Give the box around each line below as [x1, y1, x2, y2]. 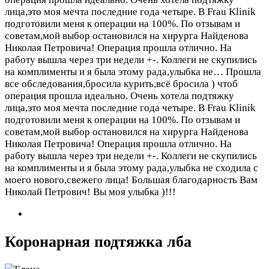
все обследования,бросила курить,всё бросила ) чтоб [5, 77, 238, 89]
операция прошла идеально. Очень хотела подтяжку [5, 89, 234, 101]
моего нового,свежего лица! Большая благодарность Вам [5, 174, 258, 186]
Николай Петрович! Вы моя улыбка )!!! [5, 186, 176, 198]
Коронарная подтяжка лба [5, 232, 192, 250]
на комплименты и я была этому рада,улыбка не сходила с [5, 162, 258, 174]
